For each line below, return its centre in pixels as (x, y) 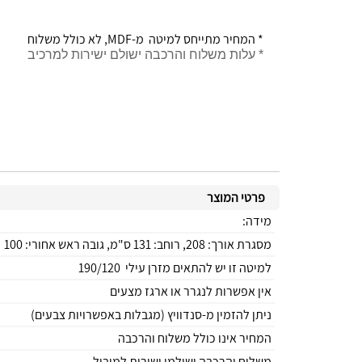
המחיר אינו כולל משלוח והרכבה (195, 338)
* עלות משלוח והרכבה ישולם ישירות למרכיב (145, 55)
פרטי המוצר (236, 198)
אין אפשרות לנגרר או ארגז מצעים (191, 291)
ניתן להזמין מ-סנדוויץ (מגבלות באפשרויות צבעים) (151, 315)
